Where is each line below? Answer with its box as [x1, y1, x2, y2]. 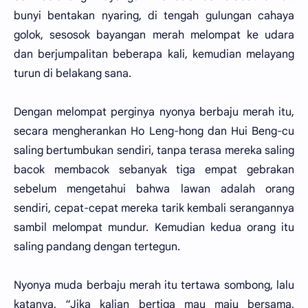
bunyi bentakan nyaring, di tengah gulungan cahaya [14, 9, 294, 23]
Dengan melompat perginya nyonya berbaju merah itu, [14, 105, 294, 119]
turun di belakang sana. [14, 67, 131, 80]
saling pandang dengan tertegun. [14, 240, 180, 254]
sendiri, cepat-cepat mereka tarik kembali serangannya [14, 201, 294, 215]
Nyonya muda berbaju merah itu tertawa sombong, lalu [14, 278, 294, 292]
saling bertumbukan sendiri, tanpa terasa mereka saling [14, 144, 294, 157]
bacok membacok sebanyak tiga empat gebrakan [14, 163, 294, 177]
